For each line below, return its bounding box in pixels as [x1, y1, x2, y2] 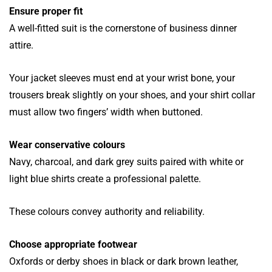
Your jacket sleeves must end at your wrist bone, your [9, 72, 235, 84]
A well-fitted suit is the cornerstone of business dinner [9, 22, 237, 34]
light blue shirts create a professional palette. [9, 172, 201, 185]
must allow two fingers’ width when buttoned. [9, 106, 203, 118]
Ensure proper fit [9, 5, 83, 17]
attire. [9, 39, 33, 51]
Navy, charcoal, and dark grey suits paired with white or [9, 155, 243, 168]
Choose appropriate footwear [9, 238, 137, 250]
